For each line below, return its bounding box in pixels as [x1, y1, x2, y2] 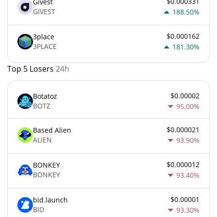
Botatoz [33, 92, 57, 101]
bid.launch [33, 195, 68, 205]
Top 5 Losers [7, 63, 56, 74]
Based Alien [33, 125, 71, 135]
